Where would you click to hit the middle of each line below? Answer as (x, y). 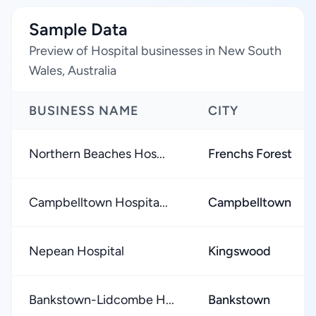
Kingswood (239, 251)
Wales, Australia (73, 71)
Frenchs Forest (250, 154)
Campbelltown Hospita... (98, 202)
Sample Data (78, 29)
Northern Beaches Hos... (97, 154)
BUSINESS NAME (84, 111)
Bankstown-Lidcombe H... (102, 300)
